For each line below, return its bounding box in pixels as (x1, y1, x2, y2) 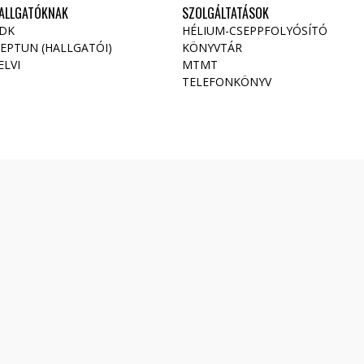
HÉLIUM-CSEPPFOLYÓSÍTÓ (182, 23, 327, 38)
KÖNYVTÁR (182, 40, 242, 55)
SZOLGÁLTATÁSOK (182, 3, 269, 23)
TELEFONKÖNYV (182, 74, 271, 89)
